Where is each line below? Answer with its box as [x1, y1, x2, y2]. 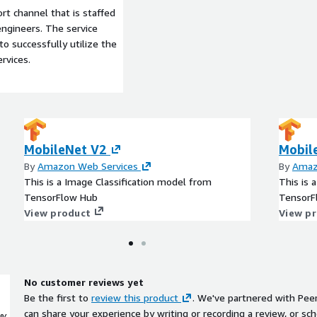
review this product [91, 291, 178, 304]
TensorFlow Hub [24, 190, 98, 203]
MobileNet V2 [24, 141, 107, 157]
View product [24, 206, 91, 219]
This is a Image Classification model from [24, 175, 212, 188]
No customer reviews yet [24, 275, 144, 288]
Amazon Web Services [38, 159, 138, 172]
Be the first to [24, 291, 88, 304]
